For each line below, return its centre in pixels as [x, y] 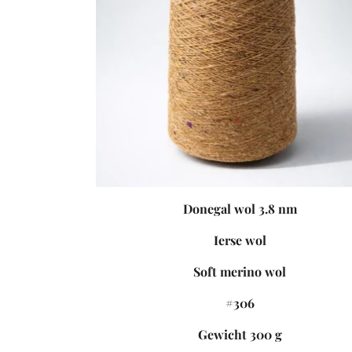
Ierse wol [240, 240]
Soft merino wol [240, 272]
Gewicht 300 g [240, 335]
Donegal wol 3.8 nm [240, 209]
